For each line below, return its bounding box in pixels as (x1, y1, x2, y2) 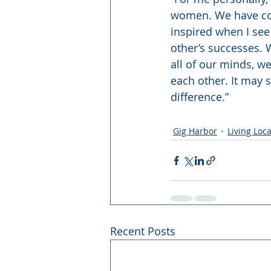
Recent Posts (110, 224, 175, 239)
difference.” (171, 90, 229, 105)
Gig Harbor (173, 125, 217, 137)
